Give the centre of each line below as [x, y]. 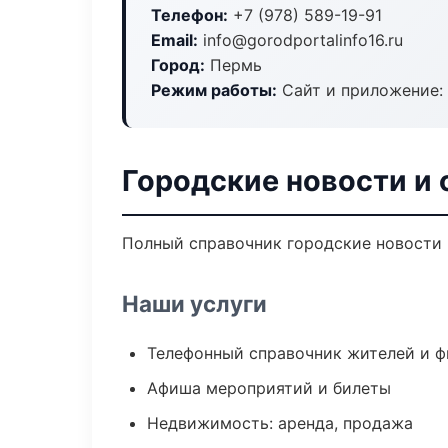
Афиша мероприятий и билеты [269, 388]
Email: [174, 40]
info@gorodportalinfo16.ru [300, 40]
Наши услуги [194, 303]
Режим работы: [214, 90]
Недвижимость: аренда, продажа [280, 423]
